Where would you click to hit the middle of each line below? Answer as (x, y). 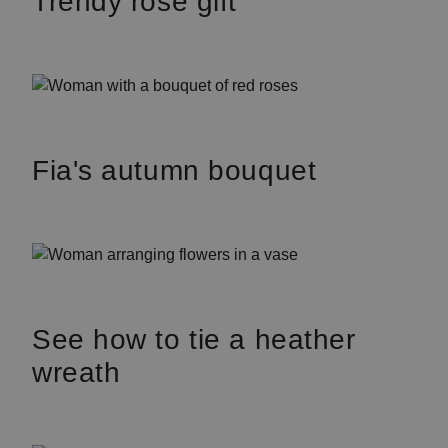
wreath (76, 372)
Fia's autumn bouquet (174, 170)
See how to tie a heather (194, 339)
